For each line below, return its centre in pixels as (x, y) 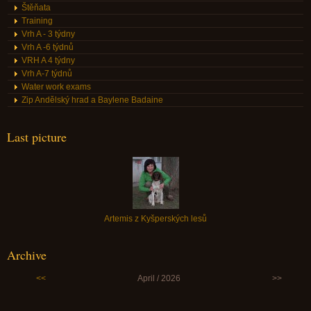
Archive (27, 255)
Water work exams (56, 87)
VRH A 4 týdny (48, 60)
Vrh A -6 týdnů (48, 47)
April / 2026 (159, 278)
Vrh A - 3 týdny (48, 34)
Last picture (37, 137)
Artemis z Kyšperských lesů (155, 219)
